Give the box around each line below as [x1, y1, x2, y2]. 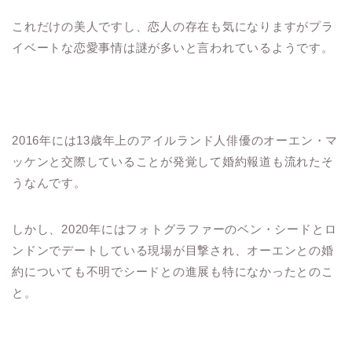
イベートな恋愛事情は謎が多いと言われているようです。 [12, 41, 334, 55]
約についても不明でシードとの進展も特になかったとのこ [12, 265, 334, 279]
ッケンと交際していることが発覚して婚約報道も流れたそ [12, 155, 334, 169]
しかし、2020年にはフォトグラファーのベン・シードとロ [12, 222, 337, 236]
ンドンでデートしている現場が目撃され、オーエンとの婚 [12, 244, 334, 258]
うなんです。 [12, 176, 86, 190]
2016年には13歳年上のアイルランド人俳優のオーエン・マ [12, 134, 339, 148]
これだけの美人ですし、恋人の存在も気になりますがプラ [12, 20, 334, 34]
